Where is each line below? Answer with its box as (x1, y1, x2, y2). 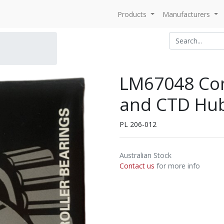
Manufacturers (162, 9, 210, 19)
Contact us (119, 161, 154, 170)
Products (117, 9, 147, 19)
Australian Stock (119, 150, 171, 160)
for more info (154, 161, 200, 170)
